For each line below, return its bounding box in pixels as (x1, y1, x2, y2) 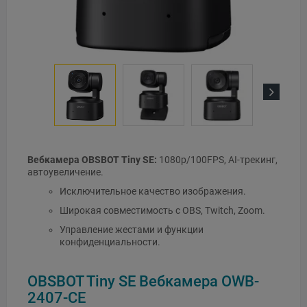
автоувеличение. (27, 167, 103, 178)
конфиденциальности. (59, 236, 160, 248)
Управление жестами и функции (59, 224, 204, 236)
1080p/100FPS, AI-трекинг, (157, 154, 278, 166)
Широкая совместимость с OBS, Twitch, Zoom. (59, 205, 265, 217)
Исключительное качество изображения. (59, 186, 246, 197)
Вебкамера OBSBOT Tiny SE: (27, 154, 157, 166)
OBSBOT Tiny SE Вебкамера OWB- (27, 271, 259, 290)
